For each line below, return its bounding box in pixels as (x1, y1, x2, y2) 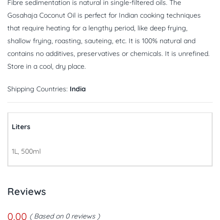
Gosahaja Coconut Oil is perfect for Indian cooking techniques (7, 11, 201, 20)
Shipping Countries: (7, 84, 70, 93)
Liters (12, 122, 30, 131)
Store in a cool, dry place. (7, 62, 86, 71)
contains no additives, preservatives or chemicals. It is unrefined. (7, 49, 210, 58)
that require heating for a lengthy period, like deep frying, (7, 24, 188, 32)
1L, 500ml (12, 147, 41, 156)
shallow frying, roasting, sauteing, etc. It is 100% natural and (7, 36, 195, 45)
